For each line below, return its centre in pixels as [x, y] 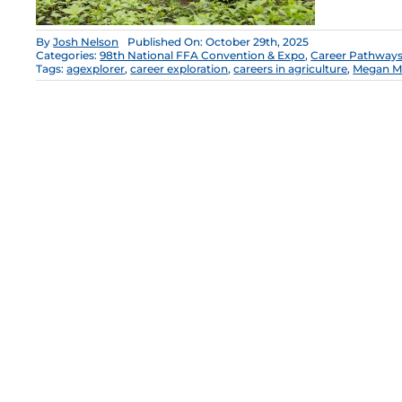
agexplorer [96, 69]
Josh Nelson [86, 42]
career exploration [179, 69]
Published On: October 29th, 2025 [218, 42]
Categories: [68, 56]
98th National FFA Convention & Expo [203, 56]
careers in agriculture [291, 69]
